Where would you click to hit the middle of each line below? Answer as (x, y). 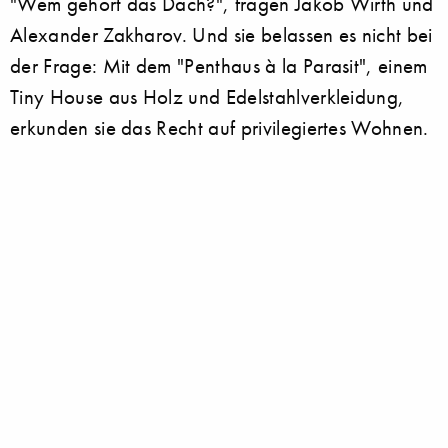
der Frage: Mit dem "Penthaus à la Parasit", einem (219, 65)
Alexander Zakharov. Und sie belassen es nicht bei (221, 34)
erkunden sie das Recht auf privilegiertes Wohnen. (219, 127)
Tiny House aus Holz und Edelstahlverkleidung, (207, 96)
